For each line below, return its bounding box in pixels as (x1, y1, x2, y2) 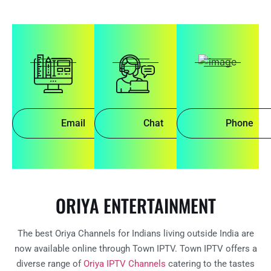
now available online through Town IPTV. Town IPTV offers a (14, 243, 257, 254)
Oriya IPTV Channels (83, 258, 166, 269)
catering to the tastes (166, 258, 255, 269)
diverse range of (16, 258, 83, 269)
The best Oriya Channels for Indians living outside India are (17, 227, 254, 239)
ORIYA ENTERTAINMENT (55, 191, 216, 219)
